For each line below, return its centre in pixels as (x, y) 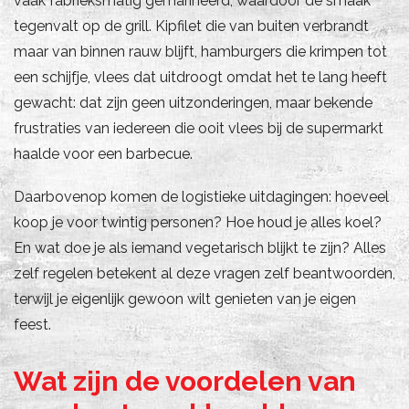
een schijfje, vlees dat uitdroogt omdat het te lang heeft (200, 77)
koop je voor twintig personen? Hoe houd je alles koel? (198, 222)
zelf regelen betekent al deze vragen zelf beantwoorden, (204, 273)
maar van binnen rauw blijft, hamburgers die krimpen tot (200, 51)
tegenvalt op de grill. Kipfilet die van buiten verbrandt (191, 26)
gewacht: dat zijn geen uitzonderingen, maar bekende (193, 102)
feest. (32, 324)
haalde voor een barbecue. (103, 153)
